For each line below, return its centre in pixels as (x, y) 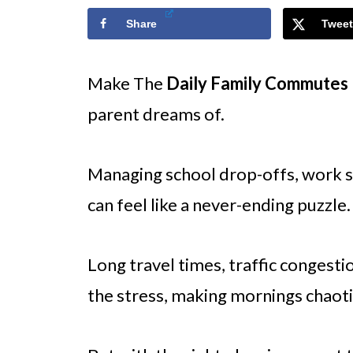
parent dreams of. (156, 114)
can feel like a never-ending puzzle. (219, 205)
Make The (127, 84)
